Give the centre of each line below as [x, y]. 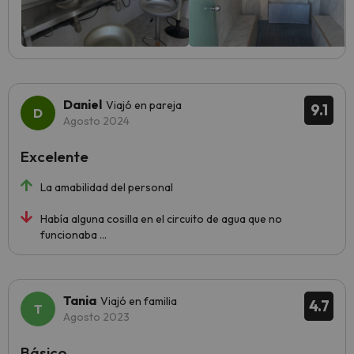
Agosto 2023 [96, 317]
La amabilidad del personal [107, 187]
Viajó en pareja [144, 105]
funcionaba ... [73, 235]
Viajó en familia [139, 301]
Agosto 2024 [96, 121]
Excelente [55, 156]
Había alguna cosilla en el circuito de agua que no [161, 219]
